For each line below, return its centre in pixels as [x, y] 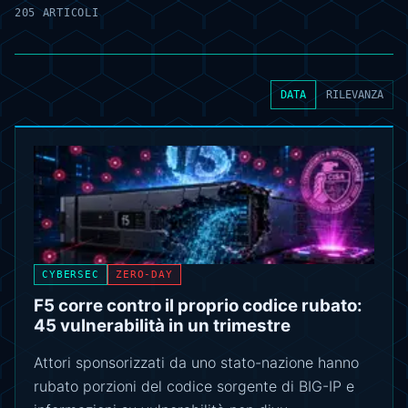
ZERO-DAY [144, 274]
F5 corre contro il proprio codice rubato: [198, 305]
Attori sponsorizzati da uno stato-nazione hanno [196, 362]
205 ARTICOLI [57, 13]
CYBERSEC [71, 274]
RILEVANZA [355, 94]
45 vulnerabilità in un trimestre [162, 325]
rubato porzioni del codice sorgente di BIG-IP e [194, 386]
